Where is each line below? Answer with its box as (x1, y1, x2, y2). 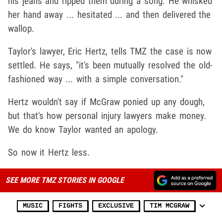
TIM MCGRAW (150, 202, 189, 210)
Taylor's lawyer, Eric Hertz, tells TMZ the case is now (8, 45, 212, 57)
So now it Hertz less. (8, 146, 90, 158)
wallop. (8, 22, 34, 34)
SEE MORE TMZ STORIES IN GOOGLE (5, 175, 124, 185)
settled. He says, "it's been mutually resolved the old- (8, 59, 213, 71)
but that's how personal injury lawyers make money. (8, 110, 206, 121)
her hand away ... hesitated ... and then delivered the (8, 8, 211, 20)
